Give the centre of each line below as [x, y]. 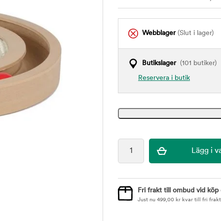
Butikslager [159, 63]
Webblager [159, 33]
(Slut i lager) [195, 33]
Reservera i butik [164, 78]
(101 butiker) [196, 63]
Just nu [147, 200]
